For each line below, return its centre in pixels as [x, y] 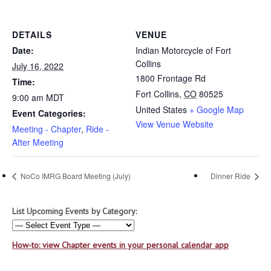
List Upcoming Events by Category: [74, 211]
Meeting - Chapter [47, 129]
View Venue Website [175, 124]
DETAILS [32, 34]
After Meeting [38, 142]
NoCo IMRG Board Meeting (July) [75, 176]
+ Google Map [217, 109]
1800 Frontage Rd [171, 78]
